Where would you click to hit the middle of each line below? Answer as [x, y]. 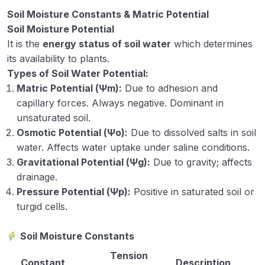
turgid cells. [42, 206]
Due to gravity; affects [201, 162]
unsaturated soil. [54, 117]
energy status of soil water [107, 43]
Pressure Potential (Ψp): [74, 191]
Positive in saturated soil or [193, 191]
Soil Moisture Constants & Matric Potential [108, 14]
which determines [212, 43]
